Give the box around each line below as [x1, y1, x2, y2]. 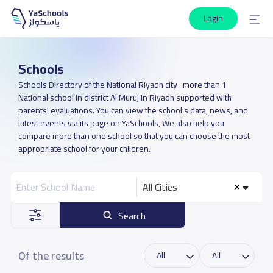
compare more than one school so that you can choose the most [18, 128, 250, 144]
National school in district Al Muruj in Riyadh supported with [18, 90, 232, 105]
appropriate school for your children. [18, 141, 151, 157]
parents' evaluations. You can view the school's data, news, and [18, 102, 248, 118]
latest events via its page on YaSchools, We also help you [18, 115, 224, 131]
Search [118, 207, 146, 225]
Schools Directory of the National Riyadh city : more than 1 [18, 77, 227, 93]
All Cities [143, 178, 177, 196]
